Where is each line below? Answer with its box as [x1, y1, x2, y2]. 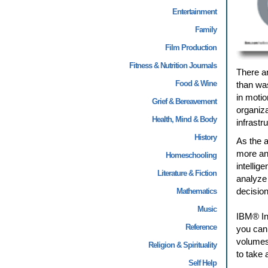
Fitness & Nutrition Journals [129, 61, 217, 70]
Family [194, 25, 217, 34]
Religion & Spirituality [148, 240, 217, 249]
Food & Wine [175, 79, 217, 88]
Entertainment [172, 7, 217, 16]
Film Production [165, 43, 217, 52]
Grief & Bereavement [151, 97, 217, 106]
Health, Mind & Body [151, 115, 217, 124]
